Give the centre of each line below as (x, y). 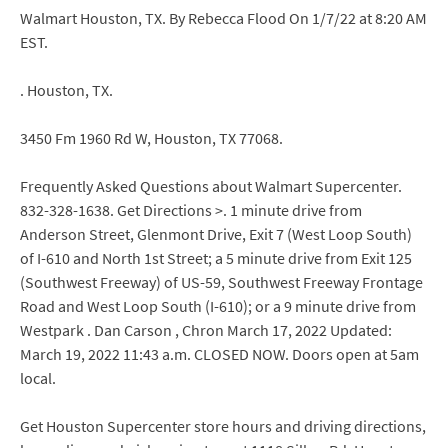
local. (38, 378)
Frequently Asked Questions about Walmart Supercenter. (211, 186)
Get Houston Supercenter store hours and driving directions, (223, 426)
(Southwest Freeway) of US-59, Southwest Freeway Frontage (221, 282)
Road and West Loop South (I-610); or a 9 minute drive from (218, 306)
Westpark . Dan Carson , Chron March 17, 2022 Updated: (206, 330)
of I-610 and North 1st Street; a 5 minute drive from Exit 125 (216, 258)
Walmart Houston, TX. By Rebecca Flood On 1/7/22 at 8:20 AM (223, 18)
